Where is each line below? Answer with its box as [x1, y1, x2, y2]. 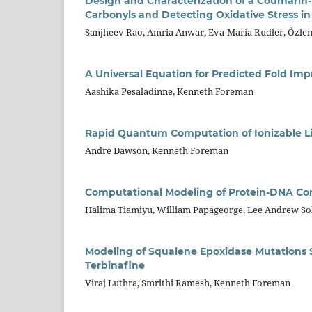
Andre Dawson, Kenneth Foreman [85, 143, 228, 157]
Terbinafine [85, 258, 145, 272]
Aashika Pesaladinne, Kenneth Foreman [85, 84, 253, 97]
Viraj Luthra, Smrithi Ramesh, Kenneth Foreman [85, 276, 290, 289]
